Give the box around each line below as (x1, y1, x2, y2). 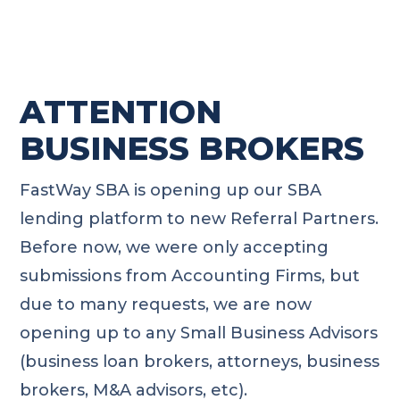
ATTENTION (20, 91, 222, 131)
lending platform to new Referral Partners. (20, 208, 379, 229)
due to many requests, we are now (20, 294, 312, 314)
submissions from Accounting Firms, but (20, 265, 361, 286)
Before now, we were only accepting (20, 237, 329, 257)
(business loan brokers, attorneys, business (20, 351, 380, 371)
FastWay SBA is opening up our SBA (20, 179, 322, 200)
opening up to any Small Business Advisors (20, 322, 379, 343)
